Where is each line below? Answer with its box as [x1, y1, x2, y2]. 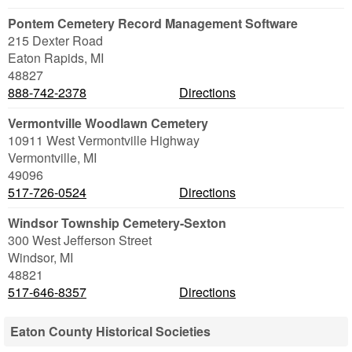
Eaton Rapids [8, 49, 84, 67]
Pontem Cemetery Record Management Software [8, 14, 298, 32]
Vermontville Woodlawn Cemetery [8, 114, 208, 132]
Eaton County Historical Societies [10, 322, 211, 340]
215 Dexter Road [8, 31, 103, 49]
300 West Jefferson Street [8, 231, 152, 249]
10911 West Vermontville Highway [8, 131, 200, 149]
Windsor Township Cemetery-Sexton [8, 214, 226, 232]
